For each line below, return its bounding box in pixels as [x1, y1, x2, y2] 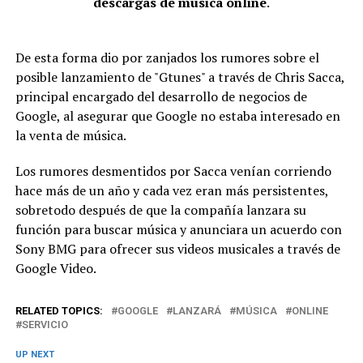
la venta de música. [15, 126, 126, 144]
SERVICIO [21, 318, 68, 331]
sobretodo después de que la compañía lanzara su [15, 201, 306, 219]
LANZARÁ [172, 305, 221, 317]
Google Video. [15, 259, 96, 277]
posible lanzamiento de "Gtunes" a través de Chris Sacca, [15, 68, 344, 86]
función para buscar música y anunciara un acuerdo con [15, 220, 342, 238]
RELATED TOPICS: [15, 305, 103, 317]
